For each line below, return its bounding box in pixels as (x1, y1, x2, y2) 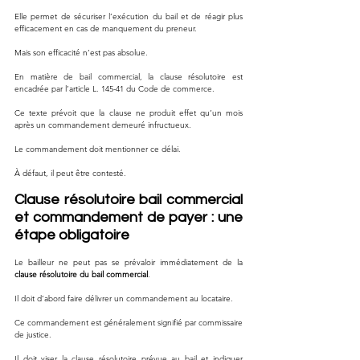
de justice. (14, 329, 51, 340)
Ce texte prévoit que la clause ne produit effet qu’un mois (14, 107, 243, 118)
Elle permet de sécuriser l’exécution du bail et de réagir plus (14, 10, 243, 22)
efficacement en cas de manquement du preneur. (14, 22, 197, 34)
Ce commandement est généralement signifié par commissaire (14, 317, 243, 328)
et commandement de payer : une (14, 209, 243, 225)
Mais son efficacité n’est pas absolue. (14, 47, 148, 58)
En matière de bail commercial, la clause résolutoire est (14, 71, 243, 82)
